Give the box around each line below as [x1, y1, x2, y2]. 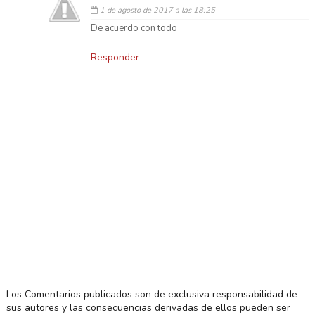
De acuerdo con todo [90, 21, 177, 34]
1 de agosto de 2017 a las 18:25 [99, 4, 215, 15]
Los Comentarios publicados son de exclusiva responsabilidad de [6, 287, 297, 301]
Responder [90, 50, 139, 64]
